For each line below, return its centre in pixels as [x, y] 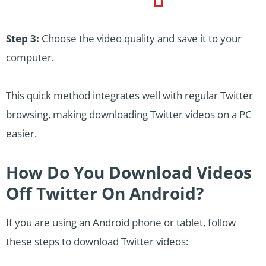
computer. [30, 58]
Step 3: [23, 39]
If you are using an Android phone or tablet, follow [121, 223]
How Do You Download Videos [129, 172]
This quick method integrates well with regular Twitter [129, 96]
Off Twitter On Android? [105, 193]
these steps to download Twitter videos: [97, 242]
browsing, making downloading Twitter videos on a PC [129, 115]
